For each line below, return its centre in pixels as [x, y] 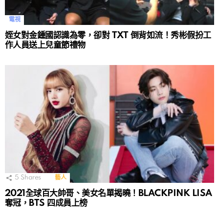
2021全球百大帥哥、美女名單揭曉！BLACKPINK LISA [109, 193]
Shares [31, 177]
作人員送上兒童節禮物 [45, 45]
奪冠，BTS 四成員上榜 [46, 203]
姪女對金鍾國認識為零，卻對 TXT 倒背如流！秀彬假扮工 [108, 35]
